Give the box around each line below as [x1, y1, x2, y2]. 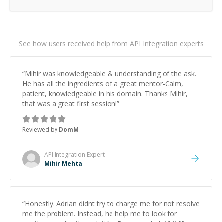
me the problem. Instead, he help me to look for [22, 209, 177, 218]
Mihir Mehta [44, 159, 82, 167]
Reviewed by [22, 125, 59, 134]
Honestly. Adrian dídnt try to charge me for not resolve [25, 199, 200, 208]
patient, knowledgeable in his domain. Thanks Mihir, [22, 89, 188, 98]
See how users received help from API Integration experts [18, 39, 204, 48]
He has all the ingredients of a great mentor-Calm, [22, 79, 183, 88]
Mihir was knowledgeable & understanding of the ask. [25, 69, 196, 78]
